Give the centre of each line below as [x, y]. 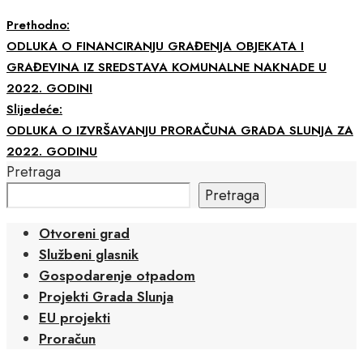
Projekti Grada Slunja [106, 296]
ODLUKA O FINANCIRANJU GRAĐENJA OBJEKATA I [155, 46]
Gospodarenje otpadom [117, 275]
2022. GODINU [52, 151]
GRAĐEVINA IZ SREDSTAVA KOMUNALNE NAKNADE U [167, 67]
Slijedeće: [34, 109]
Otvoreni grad [84, 233]
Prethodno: [38, 25]
